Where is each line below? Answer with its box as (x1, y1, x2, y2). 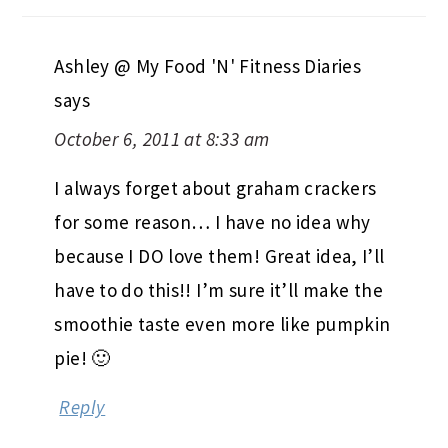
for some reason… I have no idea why (54, 210, 371, 235)
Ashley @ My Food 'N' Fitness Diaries (54, 54, 362, 79)
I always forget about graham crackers (54, 176, 377, 201)
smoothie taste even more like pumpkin (54, 312, 391, 337)
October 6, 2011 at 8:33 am (54, 127, 270, 152)
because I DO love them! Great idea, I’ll (54, 244, 385, 269)
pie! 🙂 (54, 346, 111, 371)
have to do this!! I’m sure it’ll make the (54, 278, 383, 303)
